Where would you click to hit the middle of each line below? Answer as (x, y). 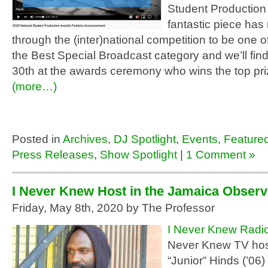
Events (200, 139)
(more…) (34, 86)
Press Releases (53, 155)
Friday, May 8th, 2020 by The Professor (113, 208)
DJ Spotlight (145, 139)
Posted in (37, 139)
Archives (85, 139)
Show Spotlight (138, 155)
